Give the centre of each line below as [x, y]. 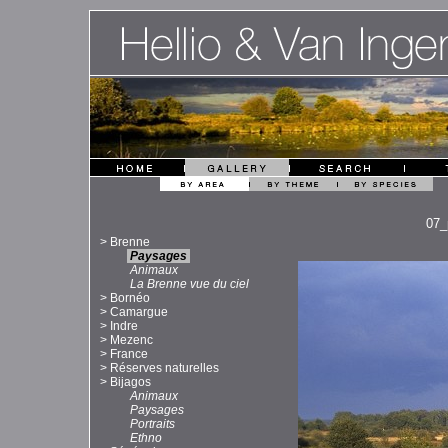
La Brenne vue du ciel [189, 284]
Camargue [139, 312]
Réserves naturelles [164, 368]
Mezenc [131, 340]
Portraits [152, 424]
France [129, 354]
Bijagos [130, 382]
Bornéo [130, 298]
